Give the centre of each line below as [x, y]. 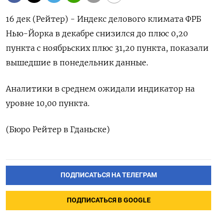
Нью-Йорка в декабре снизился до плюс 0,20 [97, 34]
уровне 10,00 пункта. [48, 103]
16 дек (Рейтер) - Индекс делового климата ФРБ [103, 19]
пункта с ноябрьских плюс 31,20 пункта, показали [107, 48]
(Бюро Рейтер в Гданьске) [58, 130]
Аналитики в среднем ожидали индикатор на [100, 89]
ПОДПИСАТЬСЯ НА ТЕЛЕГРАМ [108, 175]
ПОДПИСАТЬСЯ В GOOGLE [108, 201]
